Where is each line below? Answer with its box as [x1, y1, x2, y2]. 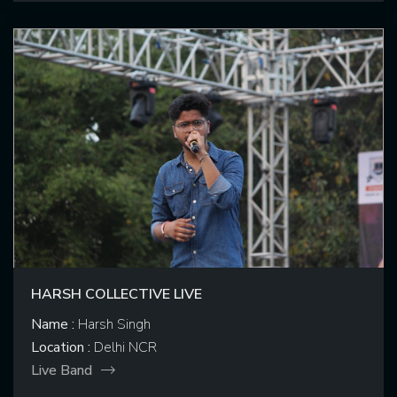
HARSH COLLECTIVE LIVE [31, 284, 202, 305]
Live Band [31, 361, 92, 381]
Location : [31, 338, 90, 358]
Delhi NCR [90, 338, 157, 358]
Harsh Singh [74, 315, 151, 335]
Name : [31, 315, 74, 335]
